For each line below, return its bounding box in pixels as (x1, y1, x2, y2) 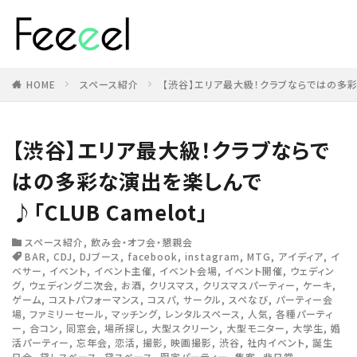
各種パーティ (276, 307, 333, 320)
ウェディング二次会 (29, 278, 114, 292)
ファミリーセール (29, 307, 104, 320)
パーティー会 (276, 292, 333, 306)
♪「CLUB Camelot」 (12, 197, 208, 226)
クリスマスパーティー (202, 278, 296, 292)
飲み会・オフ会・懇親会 (90, 235, 193, 249)
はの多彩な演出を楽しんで (12, 166, 262, 195)
